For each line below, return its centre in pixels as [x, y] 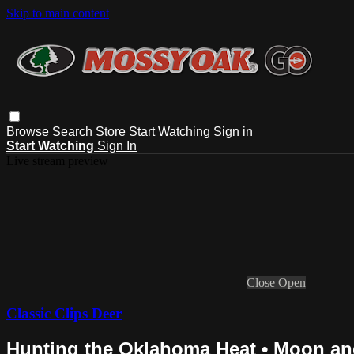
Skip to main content [58, 13]
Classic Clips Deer [64, 313]
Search [74, 131]
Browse [29, 131]
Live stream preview [57, 160]
